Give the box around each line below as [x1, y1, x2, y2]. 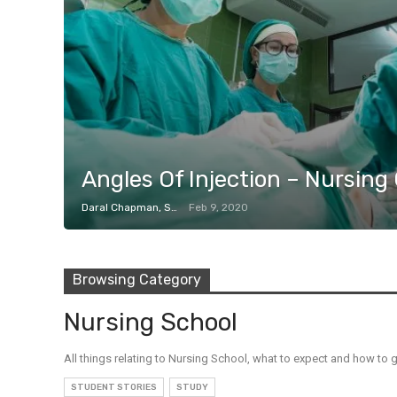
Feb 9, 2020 [189, 201, 248, 214]
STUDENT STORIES [71, 382, 157, 393]
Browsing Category [73, 271, 201, 289]
